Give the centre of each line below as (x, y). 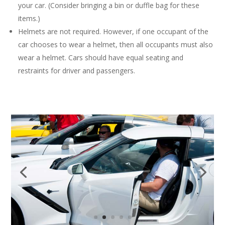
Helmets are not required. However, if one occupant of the (114, 31)
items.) (29, 18)
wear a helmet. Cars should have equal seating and (101, 57)
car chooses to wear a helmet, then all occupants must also (116, 44)
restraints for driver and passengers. (77, 70)
